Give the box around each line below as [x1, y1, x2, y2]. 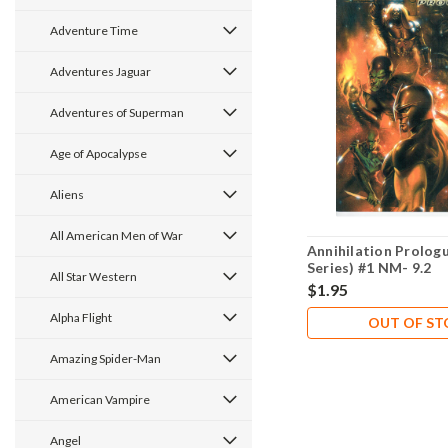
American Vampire [50, 392, 150, 407]
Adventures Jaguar [50, 64, 151, 79]
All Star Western [50, 269, 137, 284]
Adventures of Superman [50, 105, 184, 120]
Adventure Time [50, 23, 138, 38]
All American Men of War [50, 228, 183, 243]
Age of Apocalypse [50, 146, 147, 161]
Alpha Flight [50, 310, 112, 325]
